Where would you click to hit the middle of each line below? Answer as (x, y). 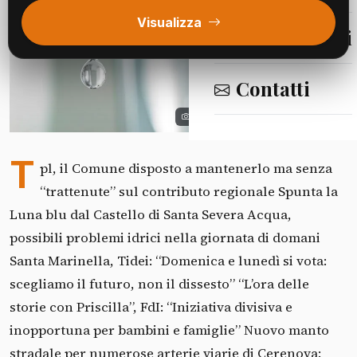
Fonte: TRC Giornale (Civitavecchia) (264, 116)
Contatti (273, 88)
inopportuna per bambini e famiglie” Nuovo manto (169, 330)
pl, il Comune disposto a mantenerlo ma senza (186, 168)
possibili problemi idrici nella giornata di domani (165, 237)
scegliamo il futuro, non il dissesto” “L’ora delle (159, 284)
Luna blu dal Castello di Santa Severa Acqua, (151, 214)
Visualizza (171, 22)
